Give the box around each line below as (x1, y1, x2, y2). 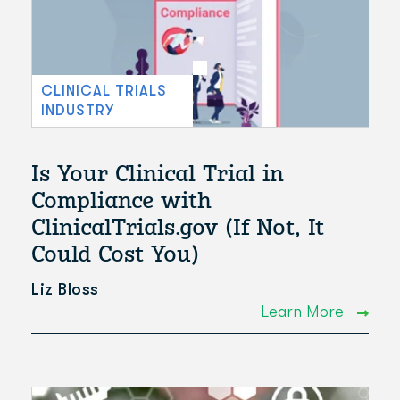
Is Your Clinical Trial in (31, 159, 284, 188)
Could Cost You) (31, 239, 199, 269)
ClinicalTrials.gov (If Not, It (31, 212, 324, 242)
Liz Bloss (31, 279, 99, 298)
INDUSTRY (41, 103, 114, 120)
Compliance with (31, 186, 212, 215)
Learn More (260, 302, 348, 321)
